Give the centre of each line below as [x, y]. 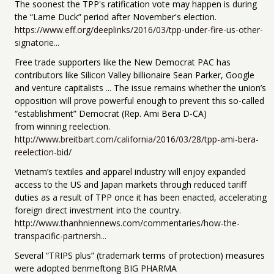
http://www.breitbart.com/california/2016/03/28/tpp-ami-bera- [137, 139]
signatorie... [37, 42]
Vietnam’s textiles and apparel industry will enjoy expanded [130, 171]
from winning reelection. [62, 126]
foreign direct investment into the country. [98, 210]
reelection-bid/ [43, 152]
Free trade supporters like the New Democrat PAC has [123, 62]
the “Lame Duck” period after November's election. [116, 17]
